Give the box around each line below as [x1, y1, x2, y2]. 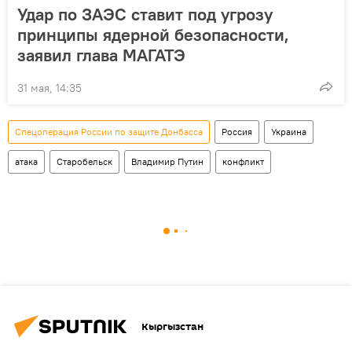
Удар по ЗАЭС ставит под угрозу [17, 3, 273, 26]
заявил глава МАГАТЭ [17, 44, 185, 67]
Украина [271, 126, 306, 138]
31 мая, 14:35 [17, 81, 82, 96]
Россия [222, 126, 252, 138]
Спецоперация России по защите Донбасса [15, 126, 203, 138]
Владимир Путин [131, 156, 203, 168]
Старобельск [57, 156, 112, 168]
